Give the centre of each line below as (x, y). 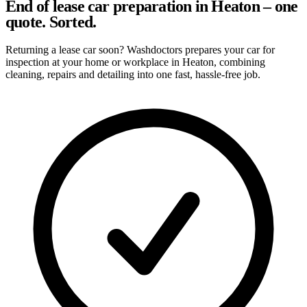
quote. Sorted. (51, 22)
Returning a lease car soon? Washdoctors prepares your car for (140, 49)
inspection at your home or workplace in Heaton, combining (135, 62)
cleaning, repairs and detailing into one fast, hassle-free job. (133, 74)
